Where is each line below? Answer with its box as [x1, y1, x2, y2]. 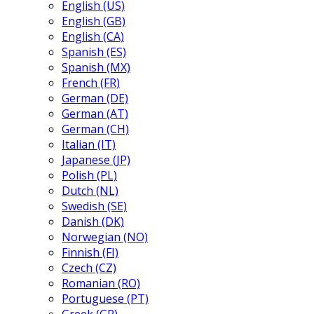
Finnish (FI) [62, 245, 118, 260]
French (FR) [62, 75, 120, 90]
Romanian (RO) [62, 275, 140, 291]
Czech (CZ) [62, 260, 116, 275]
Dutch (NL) [62, 183, 118, 198]
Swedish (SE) [62, 198, 127, 214]
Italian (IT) [62, 137, 116, 152]
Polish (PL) [62, 168, 117, 183]
